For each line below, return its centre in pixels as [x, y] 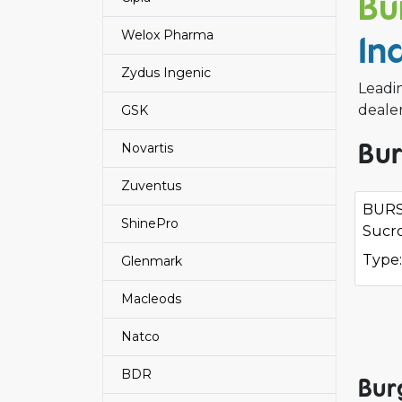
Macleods [151, 299]
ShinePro [150, 223]
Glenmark [152, 261]
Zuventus [151, 186]
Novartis [147, 148]
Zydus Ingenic [166, 73]
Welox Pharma [167, 35]
